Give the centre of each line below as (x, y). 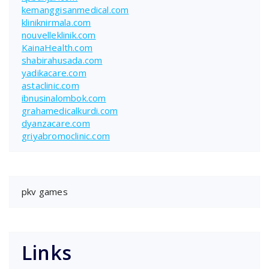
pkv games (45, 191)
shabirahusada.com (62, 60)
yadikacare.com (54, 72)
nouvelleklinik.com (59, 35)
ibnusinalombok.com (64, 98)
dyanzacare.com (56, 123)
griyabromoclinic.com (66, 135)
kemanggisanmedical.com (75, 9)
